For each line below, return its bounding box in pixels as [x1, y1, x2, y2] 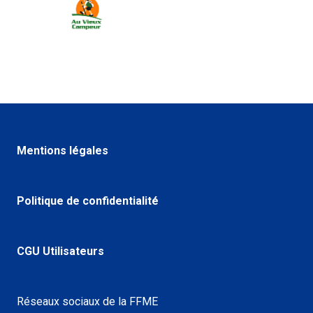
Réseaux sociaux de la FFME [17, 294, 158, 308]
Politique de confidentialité [17, 194, 159, 208]
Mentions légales [17, 143, 108, 157]
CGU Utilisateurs [17, 244, 104, 258]
